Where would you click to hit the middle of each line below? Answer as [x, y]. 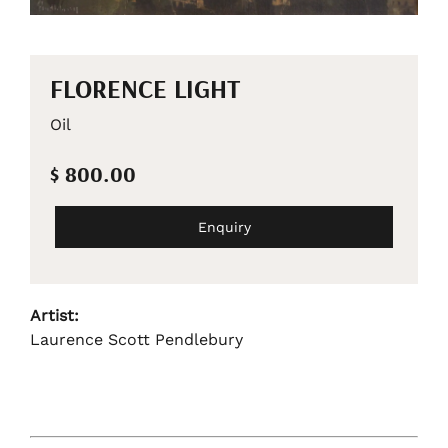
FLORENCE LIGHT [145, 88]
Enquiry [224, 226]
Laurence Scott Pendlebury [136, 339]
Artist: [54, 315]
